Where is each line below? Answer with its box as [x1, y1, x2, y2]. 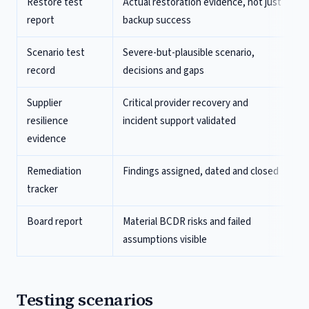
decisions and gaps [123, 63, 204, 78]
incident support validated [123, 114, 236, 128]
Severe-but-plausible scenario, [123, 46, 255, 60]
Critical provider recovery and [123, 96, 248, 110]
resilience [27, 114, 68, 128]
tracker [27, 182, 58, 197]
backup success [123, 13, 191, 28]
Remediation [27, 164, 81, 179]
